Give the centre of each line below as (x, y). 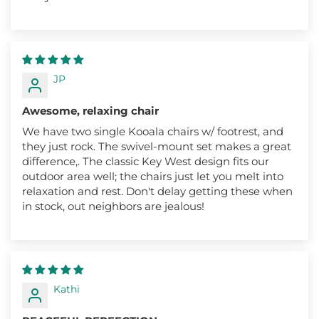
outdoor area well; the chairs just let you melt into (153, 176)
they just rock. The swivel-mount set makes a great (157, 146)
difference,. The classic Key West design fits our (146, 161)
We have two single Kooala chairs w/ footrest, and (153, 131)
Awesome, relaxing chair (90, 110)
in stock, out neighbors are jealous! (113, 206)
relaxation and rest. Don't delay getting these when (157, 191)
